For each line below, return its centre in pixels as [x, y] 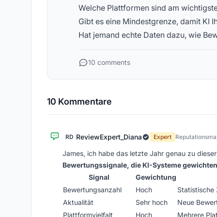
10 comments [109, 62]
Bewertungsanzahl [92, 190]
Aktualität [78, 202]
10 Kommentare [79, 101]
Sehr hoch [152, 202]
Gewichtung [156, 177]
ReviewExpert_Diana [109, 137]
